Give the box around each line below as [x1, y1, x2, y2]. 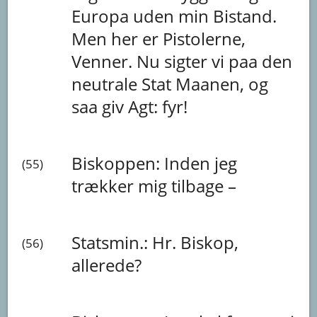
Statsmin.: [71, 230, 153, 254]
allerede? [71, 253, 142, 277]
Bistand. [213, 4, 277, 28]
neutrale [71, 71, 142, 96]
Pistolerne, [163, 26, 246, 50]
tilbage [171, 173, 229, 197]
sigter [164, 49, 212, 73]
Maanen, [175, 71, 249, 96]
